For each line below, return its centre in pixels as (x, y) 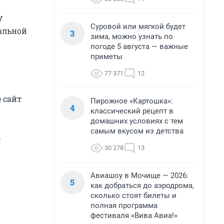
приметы (106, 56)
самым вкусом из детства (137, 131)
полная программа (124, 205)
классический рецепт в (132, 111)
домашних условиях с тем (137, 121)
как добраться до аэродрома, (142, 185)
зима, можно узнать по (132, 36)
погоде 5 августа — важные (139, 46)
